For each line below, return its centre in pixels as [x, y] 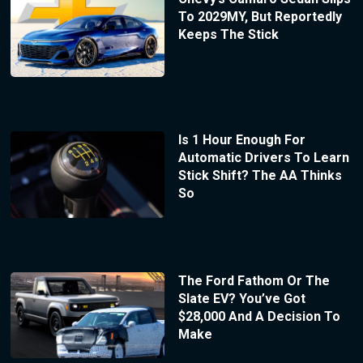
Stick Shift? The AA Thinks [260, 175]
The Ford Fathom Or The [254, 280]
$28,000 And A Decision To [259, 316]
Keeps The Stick [228, 34]
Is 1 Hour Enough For [241, 139]
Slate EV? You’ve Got [241, 298]
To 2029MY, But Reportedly [260, 17]
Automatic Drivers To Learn [263, 157]
